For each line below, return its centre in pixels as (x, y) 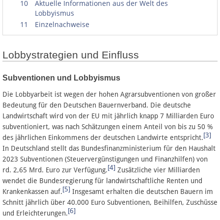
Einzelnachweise (62, 24)
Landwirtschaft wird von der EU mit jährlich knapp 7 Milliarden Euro (108, 116)
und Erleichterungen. (35, 213)
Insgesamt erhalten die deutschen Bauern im (142, 191)
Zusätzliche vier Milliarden (158, 170)
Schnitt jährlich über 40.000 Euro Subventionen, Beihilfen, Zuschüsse (110, 202)
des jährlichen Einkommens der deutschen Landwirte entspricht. (103, 137)
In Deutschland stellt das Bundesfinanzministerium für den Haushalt (109, 148)
